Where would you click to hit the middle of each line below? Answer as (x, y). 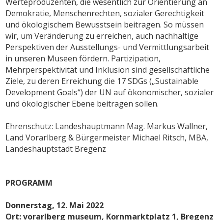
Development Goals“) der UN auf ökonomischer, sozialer (110, 92)
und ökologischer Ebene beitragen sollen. (82, 103)
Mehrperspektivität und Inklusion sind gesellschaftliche (108, 69)
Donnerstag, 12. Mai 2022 (55, 205)
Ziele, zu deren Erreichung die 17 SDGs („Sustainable (102, 81)
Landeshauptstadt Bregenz (56, 149)
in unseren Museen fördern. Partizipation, (83, 58)
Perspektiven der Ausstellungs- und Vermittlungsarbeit (108, 47)
